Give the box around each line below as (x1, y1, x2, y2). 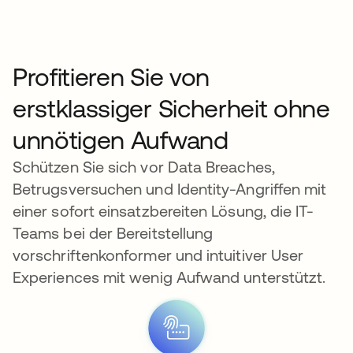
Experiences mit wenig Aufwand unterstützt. (13, 268, 326, 287)
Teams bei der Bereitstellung (13, 224, 214, 243)
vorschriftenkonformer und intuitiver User (13, 246, 304, 265)
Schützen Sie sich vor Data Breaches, (13, 158, 275, 176)
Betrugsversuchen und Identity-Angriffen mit (13, 180, 327, 199)
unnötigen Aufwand (13, 125, 229, 155)
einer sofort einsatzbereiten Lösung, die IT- (13, 202, 314, 221)
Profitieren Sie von (13, 62, 210, 92)
